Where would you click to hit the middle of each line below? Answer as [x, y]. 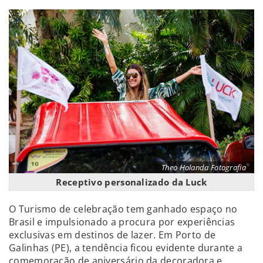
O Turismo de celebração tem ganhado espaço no [123, 209]
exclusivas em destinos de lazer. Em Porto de [112, 235]
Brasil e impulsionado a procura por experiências [122, 222]
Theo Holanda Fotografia [204, 167]
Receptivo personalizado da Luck [131, 182]
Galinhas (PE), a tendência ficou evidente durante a [126, 247]
